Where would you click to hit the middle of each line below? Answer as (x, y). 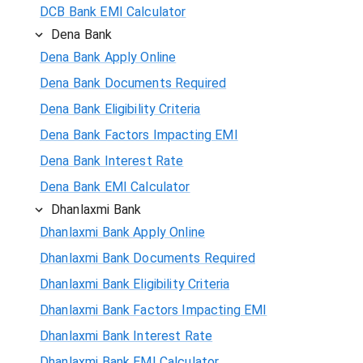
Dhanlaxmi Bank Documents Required (147, 258)
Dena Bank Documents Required (133, 83)
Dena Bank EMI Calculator (115, 186)
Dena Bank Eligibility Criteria (120, 109)
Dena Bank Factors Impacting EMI (139, 135)
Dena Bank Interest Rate (112, 160)
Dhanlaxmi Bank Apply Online (123, 232)
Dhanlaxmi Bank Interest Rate (126, 335)
